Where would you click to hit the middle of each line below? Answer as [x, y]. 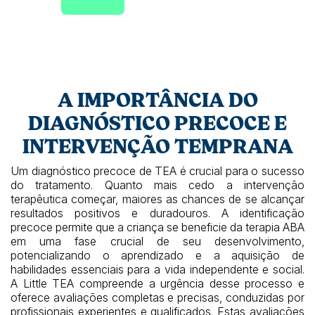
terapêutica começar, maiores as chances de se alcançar [157, 199]
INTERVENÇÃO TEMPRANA [157, 146]
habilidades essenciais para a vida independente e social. [157, 269]
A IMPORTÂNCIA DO [157, 100]
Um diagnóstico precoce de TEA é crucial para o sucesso [157, 171]
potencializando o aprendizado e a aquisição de [157, 255]
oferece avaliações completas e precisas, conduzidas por [157, 297]
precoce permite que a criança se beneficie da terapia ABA [157, 227]
